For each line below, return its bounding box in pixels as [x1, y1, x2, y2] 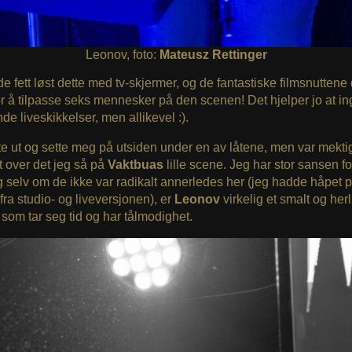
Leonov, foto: [85, 47, 159, 61]
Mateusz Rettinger [159, 47, 267, 61]
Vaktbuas [107, 157, 167, 171]
